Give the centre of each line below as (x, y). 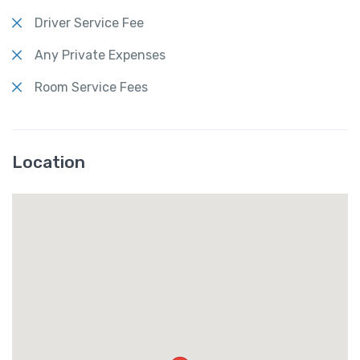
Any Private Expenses (100, 55)
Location (49, 162)
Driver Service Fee (89, 22)
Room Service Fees (91, 87)
